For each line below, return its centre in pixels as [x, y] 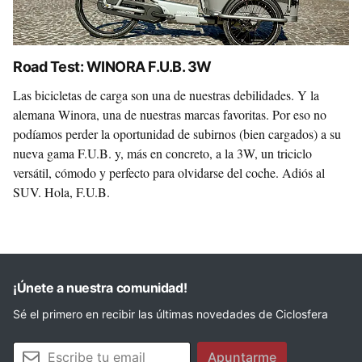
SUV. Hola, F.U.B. [61, 192]
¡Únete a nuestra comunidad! [100, 288]
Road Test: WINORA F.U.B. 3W [112, 67]
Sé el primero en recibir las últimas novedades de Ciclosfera [170, 314]
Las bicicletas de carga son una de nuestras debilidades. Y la [166, 95]
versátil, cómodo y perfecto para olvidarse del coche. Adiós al [169, 173]
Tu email [34, 349]
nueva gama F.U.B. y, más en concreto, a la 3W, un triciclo [162, 153]
